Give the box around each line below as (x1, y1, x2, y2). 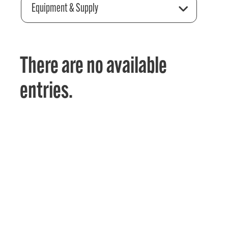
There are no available (20, 55, 167, 79)
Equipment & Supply (31, 2, 98, 15)
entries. (20, 80, 73, 104)
